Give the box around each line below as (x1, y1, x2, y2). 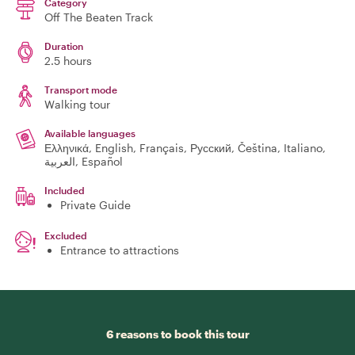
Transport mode (44, 84, 117, 95)
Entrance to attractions (60, 243, 179, 257)
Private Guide (60, 198, 131, 212)
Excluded (44, 230, 87, 241)
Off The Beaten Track (44, 10, 153, 24)
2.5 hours (44, 54, 92, 67)
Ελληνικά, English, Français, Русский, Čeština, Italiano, (44, 141, 326, 155)
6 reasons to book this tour (105, 327, 250, 341)
